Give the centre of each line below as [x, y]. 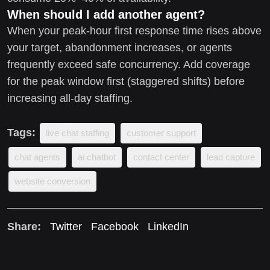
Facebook [115, 226]
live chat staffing [77, 133]
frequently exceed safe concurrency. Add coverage [129, 64]
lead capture [231, 157]
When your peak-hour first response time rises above [134, 30]
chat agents [37, 157]
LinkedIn [168, 226]
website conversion [52, 181]
